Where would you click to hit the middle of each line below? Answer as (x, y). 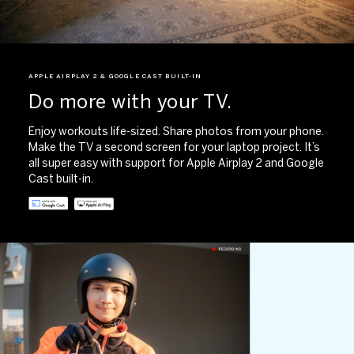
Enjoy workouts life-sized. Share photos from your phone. (176, 131)
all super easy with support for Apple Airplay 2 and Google (176, 163)
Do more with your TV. (130, 101)
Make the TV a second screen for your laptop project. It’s (174, 147)
